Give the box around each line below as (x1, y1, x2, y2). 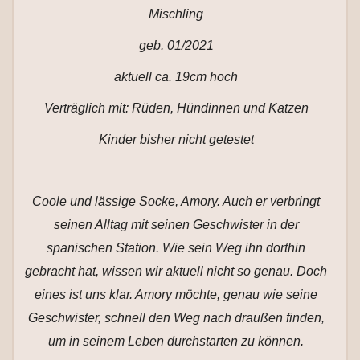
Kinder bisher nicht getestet (98, 133, 254, 146)
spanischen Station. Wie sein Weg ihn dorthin (47, 241, 305, 255)
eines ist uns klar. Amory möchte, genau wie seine (35, 288, 317, 301)
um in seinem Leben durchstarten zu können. (48, 334, 304, 348)
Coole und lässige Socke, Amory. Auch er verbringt (32, 194, 320, 208)
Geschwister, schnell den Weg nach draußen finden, (27, 311, 325, 325)
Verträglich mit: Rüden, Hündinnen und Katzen (43, 101, 309, 115)
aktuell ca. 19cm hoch (114, 70, 238, 84)
